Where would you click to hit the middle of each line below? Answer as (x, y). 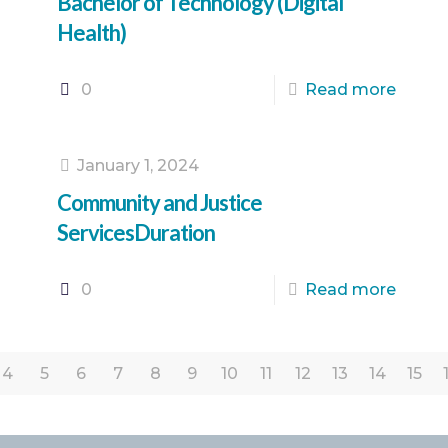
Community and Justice (159, 202)
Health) (91, 32)
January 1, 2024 (137, 165)
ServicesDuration (135, 232)
